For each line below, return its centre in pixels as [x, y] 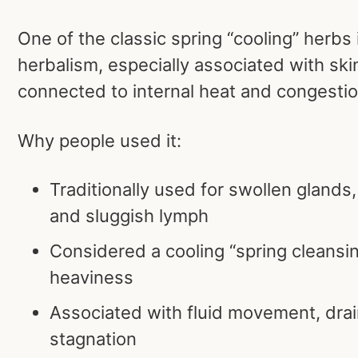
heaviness [91, 278]
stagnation [93, 339]
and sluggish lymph [129, 216]
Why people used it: [99, 140]
